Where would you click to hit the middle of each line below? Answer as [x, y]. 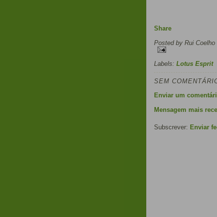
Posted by [169, 43]
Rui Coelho [200, 43]
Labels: [165, 63]
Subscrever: [172, 127]
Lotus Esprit [195, 63]
